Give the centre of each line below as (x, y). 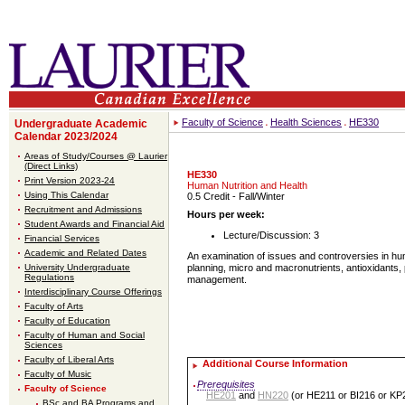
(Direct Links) (52, 165)
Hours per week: (226, 214)
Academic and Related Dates (86, 252)
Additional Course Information (275, 363)
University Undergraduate (78, 267)
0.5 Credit (208, 196)
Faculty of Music (58, 374)
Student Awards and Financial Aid (95, 223)
